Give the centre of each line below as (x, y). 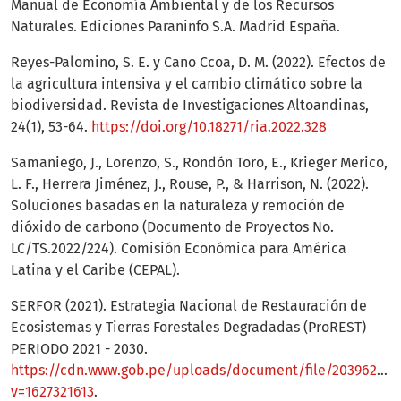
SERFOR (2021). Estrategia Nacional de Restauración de (189, 306)
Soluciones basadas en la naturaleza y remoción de (178, 206)
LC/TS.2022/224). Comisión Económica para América (179, 249)
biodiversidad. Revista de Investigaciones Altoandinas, (190, 106)
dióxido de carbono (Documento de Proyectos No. (172, 227)
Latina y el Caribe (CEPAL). (95, 270)
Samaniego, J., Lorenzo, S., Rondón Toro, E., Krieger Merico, (199, 163)
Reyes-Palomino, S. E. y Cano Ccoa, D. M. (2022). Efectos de (198, 63)
